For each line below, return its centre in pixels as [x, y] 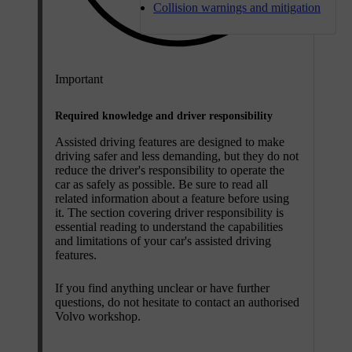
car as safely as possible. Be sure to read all [161, 184]
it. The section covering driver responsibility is [169, 212]
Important [79, 79]
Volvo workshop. [98, 316]
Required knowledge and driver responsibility [164, 115]
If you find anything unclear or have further [162, 288]
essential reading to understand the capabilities [169, 226]
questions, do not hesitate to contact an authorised [177, 302]
